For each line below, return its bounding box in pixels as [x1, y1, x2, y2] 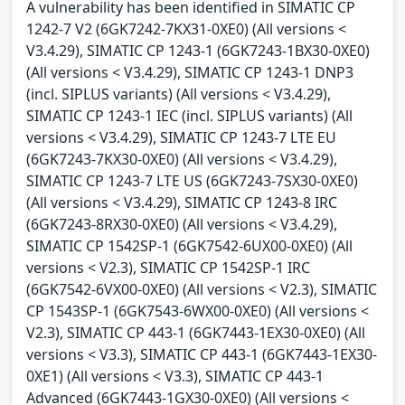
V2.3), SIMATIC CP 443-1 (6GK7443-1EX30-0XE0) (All [26, 322, 365, 343]
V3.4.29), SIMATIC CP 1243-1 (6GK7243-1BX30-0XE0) [26, 40, 370, 61]
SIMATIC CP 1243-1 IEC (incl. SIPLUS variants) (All [26, 105, 353, 126]
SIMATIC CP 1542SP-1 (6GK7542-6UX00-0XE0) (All [26, 235, 353, 256]
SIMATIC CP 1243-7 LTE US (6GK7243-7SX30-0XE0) [26, 170, 358, 191]
